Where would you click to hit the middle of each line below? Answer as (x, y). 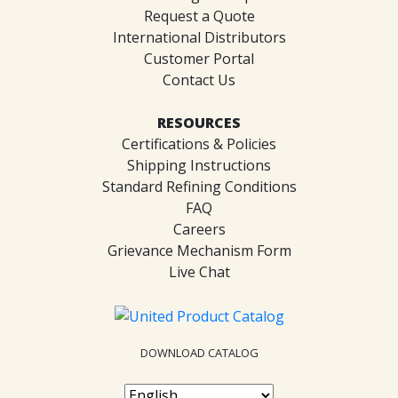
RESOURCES (199, 123)
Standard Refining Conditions (199, 187)
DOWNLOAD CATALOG (199, 353)
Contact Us (199, 80)
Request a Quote (199, 16)
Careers (199, 230)
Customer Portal (199, 59)
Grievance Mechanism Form (199, 251)
